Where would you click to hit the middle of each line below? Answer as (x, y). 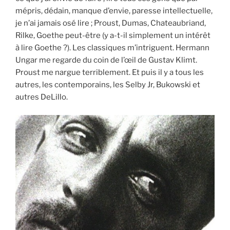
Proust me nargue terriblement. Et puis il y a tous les (110, 73)
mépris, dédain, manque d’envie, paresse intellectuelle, (114, 11)
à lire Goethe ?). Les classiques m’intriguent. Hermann (112, 48)
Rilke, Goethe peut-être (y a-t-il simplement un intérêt (113, 36)
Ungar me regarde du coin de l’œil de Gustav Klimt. (106, 60)
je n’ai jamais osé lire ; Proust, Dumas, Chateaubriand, (111, 23)
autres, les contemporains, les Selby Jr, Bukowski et (108, 85)
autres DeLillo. (42, 97)
